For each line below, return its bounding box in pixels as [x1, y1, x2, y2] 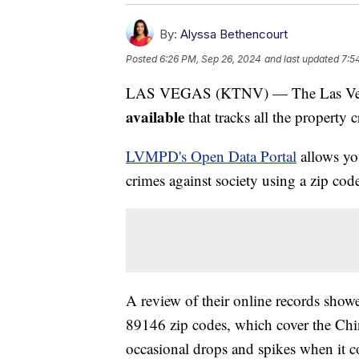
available [126, 106, 184, 128]
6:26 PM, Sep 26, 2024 [159, 53, 261, 66]
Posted [126, 53, 159, 66]
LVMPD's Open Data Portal [126, 146, 296, 167]
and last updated [264, 53, 339, 66]
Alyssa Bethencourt [180, 26, 288, 42]
